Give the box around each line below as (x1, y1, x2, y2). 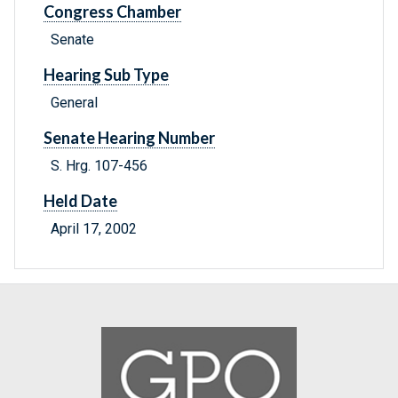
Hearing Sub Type (44, 65, 169, 85)
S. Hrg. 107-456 (51, 157, 147, 175)
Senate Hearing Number (44, 128, 215, 148)
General (51, 94, 98, 112)
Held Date (44, 191, 117, 211)
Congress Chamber (44, 2, 181, 22)
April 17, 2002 (51, 220, 137, 238)
